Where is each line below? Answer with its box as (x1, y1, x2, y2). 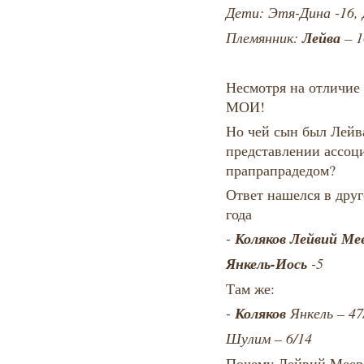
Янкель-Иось (225, 253, 307, 275)
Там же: (225, 279, 275, 299)
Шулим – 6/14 (225, 328, 312, 349)
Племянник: (225, 28, 302, 48)
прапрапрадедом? (225, 160, 336, 180)
